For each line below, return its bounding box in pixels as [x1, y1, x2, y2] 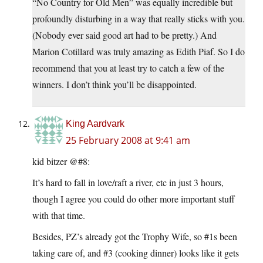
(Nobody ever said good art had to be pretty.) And [32, 29, 217, 42]
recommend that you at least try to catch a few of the [32, 62, 224, 75]
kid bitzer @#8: [32, 155, 90, 168]
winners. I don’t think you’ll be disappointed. [32, 78, 197, 91]
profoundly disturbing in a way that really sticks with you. [32, 12, 245, 25]
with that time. [32, 209, 85, 222]
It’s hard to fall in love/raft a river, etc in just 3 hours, [32, 176, 224, 189]
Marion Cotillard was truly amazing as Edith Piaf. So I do [32, 45, 245, 58]
